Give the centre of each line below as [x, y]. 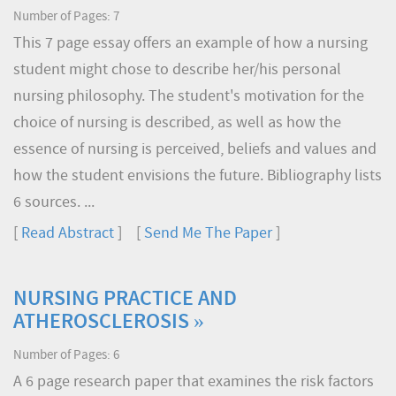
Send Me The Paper [208, 234]
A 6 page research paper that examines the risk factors [194, 382]
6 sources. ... [54, 203]
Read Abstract [68, 234]
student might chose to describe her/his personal [177, 70]
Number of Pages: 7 [66, 17]
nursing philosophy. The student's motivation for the [189, 97]
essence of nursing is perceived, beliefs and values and [195, 150]
